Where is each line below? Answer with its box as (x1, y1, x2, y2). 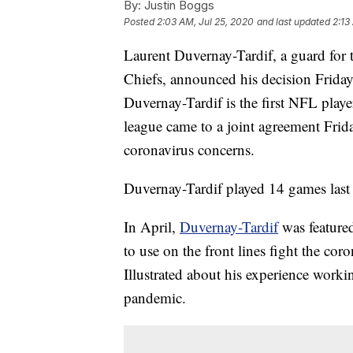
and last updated (257, 16, 330, 28)
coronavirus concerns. (124, 139, 255, 160)
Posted (124, 16, 157, 28)
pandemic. (124, 288, 186, 308)
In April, (124, 217, 180, 237)
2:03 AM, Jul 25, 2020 (157, 16, 254, 28)
